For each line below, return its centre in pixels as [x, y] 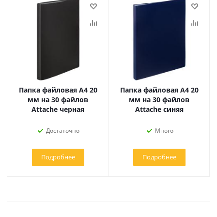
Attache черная [58, 109]
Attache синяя [159, 109]
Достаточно [63, 131]
